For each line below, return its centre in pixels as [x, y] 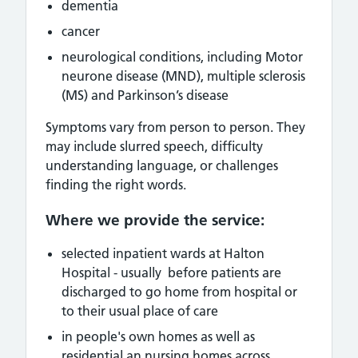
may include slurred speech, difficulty [154, 146]
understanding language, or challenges [162, 165]
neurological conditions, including [162, 57]
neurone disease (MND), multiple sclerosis [183, 76]
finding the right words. [116, 185]
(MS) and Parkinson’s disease [145, 95]
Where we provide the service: [155, 220]
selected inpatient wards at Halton [163, 253]
